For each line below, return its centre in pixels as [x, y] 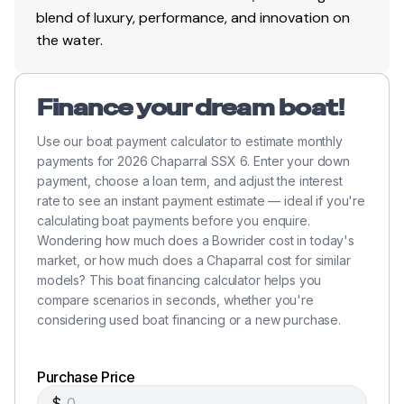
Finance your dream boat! [191, 107]
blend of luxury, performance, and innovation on [193, 17]
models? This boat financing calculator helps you [179, 280]
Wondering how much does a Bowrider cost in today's [196, 240]
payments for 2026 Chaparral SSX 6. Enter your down [193, 161]
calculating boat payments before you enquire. [174, 220]
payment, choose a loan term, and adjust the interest [190, 180]
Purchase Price [86, 376]
